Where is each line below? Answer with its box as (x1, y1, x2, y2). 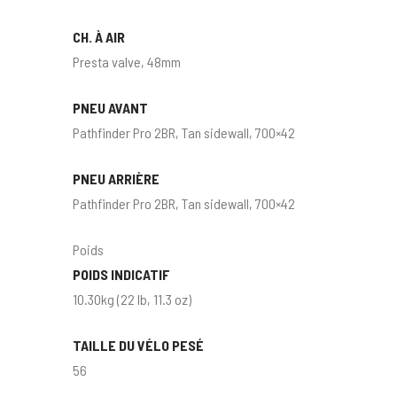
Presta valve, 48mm (73, 53, 182, 71)
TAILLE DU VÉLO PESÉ (73, 337, 205, 354)
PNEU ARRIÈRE (73, 170, 160, 188)
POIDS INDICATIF (73, 266, 171, 284)
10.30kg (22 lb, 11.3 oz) (73, 291, 192, 308)
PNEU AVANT (73, 99, 149, 117)
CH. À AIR (73, 28, 126, 46)
